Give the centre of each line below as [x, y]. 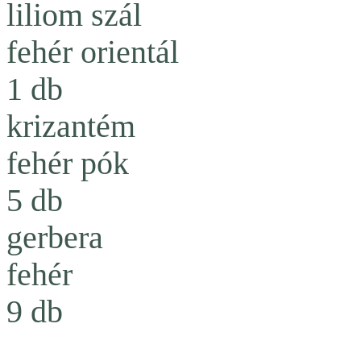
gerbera [55, 238]
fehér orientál [93, 53]
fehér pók [68, 164]
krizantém [71, 127]
